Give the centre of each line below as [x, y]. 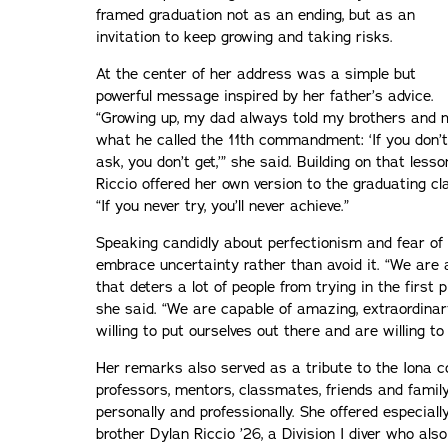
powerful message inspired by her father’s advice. [265, 95]
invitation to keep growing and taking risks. [244, 36]
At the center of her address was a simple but [256, 73]
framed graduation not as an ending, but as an [255, 14]
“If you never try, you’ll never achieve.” [222, 205]
